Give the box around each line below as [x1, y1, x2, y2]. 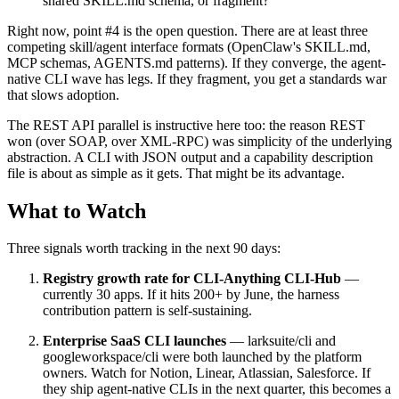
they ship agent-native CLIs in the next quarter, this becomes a [43, 381, 391, 397]
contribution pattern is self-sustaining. [43, 303, 252, 319]
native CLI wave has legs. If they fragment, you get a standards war [7, 70, 387, 86]
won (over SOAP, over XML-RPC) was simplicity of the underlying [7, 133, 392, 149]
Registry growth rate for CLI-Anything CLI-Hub [43, 271, 341, 287]
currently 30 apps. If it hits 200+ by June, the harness [43, 287, 339, 303]
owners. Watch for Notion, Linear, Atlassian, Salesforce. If [43, 365, 370, 381]
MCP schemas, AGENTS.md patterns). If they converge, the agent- [7, 54, 386, 70]
